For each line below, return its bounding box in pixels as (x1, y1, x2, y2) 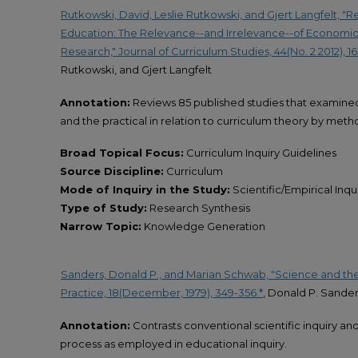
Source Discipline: (60, 164, 164, 177)
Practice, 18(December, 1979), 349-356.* (61, 286, 263, 300)
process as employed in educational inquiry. (60, 336, 287, 350)
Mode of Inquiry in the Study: (60, 182, 230, 196)
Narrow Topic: (60, 219, 141, 233)
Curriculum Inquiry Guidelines (184, 145, 336, 159)
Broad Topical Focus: (60, 145, 184, 159)
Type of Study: (60, 201, 147, 214)
